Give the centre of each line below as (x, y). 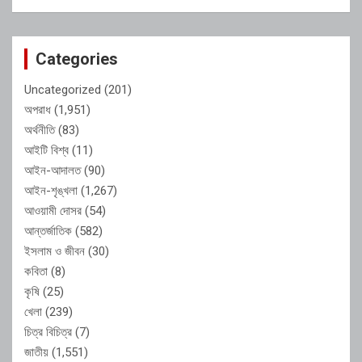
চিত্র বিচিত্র (48, 332)
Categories (77, 59)
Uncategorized (63, 89)
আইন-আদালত (53, 170)
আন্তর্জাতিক (48, 231)
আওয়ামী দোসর (53, 210)
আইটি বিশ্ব (46, 150)
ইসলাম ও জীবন (55, 251)
